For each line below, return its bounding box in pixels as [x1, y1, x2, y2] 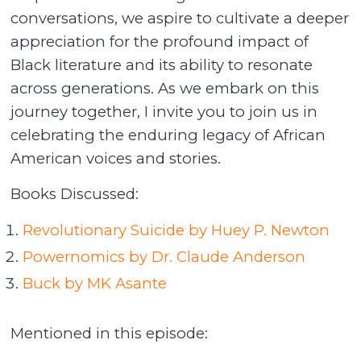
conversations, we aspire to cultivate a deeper [10, 8, 350, 27]
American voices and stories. [10, 148, 222, 168]
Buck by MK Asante [23, 273, 168, 293]
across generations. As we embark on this [10, 78, 320, 98]
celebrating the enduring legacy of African [10, 125, 326, 144]
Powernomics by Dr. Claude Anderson [23, 247, 306, 266]
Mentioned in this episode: [10, 323, 209, 342]
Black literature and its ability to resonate [10, 55, 313, 74]
